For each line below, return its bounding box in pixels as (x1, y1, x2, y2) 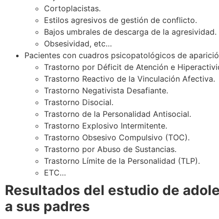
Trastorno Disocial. (44, 97, 113, 107)
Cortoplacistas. (44, 3, 101, 13)
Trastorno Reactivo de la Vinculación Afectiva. (44, 73, 215, 84)
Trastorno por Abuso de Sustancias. (44, 144, 176, 154)
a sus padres (5, 197, 90, 215)
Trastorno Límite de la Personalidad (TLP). (44, 155, 200, 166)
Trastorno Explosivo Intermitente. (44, 120, 167, 131)
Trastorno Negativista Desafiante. (44, 85, 168, 95)
